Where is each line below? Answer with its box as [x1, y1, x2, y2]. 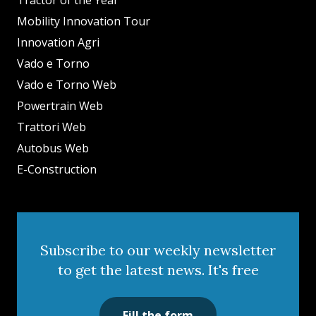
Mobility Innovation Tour [17, 13, 150, 30]
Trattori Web [17, 119, 86, 135]
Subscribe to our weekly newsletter [40, 241, 276, 260]
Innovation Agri [17, 35, 99, 51]
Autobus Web [17, 140, 89, 157]
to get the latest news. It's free [57, 261, 259, 279]
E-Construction [17, 162, 97, 178]
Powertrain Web [17, 98, 103, 114]
